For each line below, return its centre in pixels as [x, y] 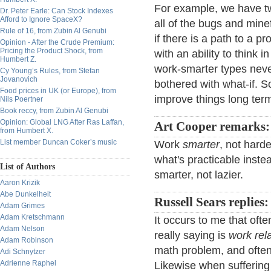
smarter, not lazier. [199, 175]
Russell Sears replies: [211, 202]
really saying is [191, 235]
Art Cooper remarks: [212, 126]
